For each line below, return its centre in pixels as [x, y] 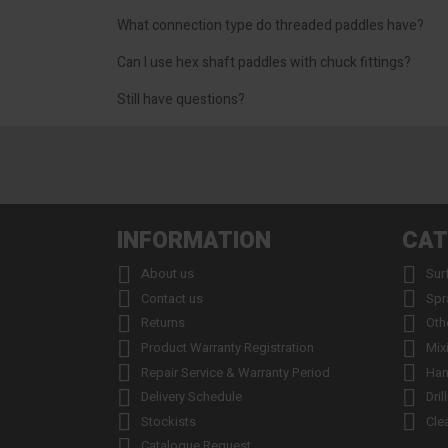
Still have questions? [181, 100]
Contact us [172, 298]
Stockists [168, 421]
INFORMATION [194, 241]
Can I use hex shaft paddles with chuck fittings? [264, 63]
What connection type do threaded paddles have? [270, 26]
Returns [163, 323]
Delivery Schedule [191, 397]
